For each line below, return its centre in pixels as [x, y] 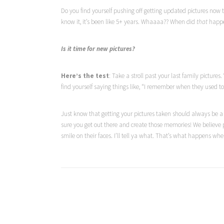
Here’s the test [85, 76]
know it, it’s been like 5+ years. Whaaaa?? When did [129, 22]
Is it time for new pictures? [98, 49]
